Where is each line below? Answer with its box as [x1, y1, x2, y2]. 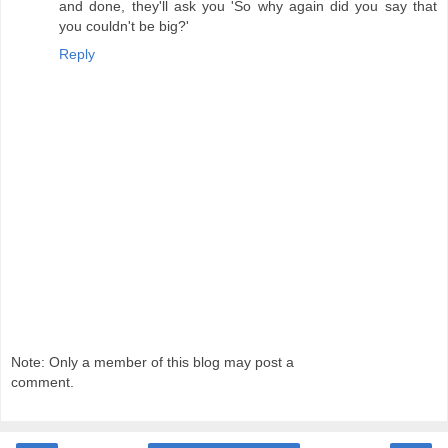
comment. [11, 373, 74, 390]
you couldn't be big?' [59, 18, 189, 35]
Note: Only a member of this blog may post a [11, 353, 294, 370]
